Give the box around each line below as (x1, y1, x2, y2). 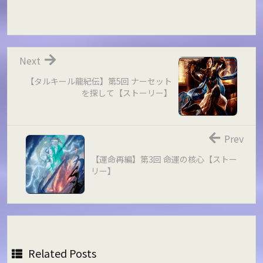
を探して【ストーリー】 (81, 86, 172, 99)
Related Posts (28, 245, 97, 261)
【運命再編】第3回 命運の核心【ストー (91, 153, 238, 165)
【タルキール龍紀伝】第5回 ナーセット (25, 75, 172, 87)
